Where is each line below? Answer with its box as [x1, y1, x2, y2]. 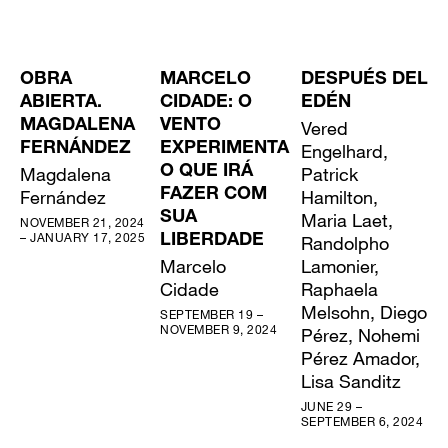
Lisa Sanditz [300, 369, 401, 392]
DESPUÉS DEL [300, 70, 428, 89]
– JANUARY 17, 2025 [20, 228, 145, 245]
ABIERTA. [20, 93, 102, 112]
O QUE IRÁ [160, 162, 254, 181]
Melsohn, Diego [300, 300, 427, 323]
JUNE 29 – [300, 397, 363, 414]
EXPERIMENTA [160, 139, 290, 158]
